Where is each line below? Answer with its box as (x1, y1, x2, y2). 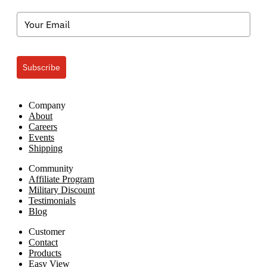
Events (29, 132, 54, 142)
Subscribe (23, 61, 60, 73)
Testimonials (29, 195, 76, 206)
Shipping (29, 142, 63, 153)
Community (29, 163, 73, 173)
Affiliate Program (29, 173, 94, 184)
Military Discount (29, 184, 95, 195)
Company (29, 100, 66, 110)
